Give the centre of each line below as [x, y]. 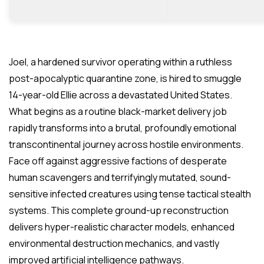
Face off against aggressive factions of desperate [118, 161]
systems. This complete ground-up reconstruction [119, 210]
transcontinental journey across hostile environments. [126, 144]
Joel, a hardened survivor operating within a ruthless [121, 62]
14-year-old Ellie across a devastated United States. [121, 95]
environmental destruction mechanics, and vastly [114, 243]
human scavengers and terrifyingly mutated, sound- [120, 177]
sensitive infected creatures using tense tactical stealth [130, 194]
